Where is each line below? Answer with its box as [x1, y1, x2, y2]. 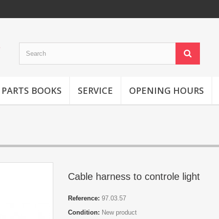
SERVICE [78, 85, 113, 96]
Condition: [68, 209, 100, 216]
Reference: [68, 195, 100, 202]
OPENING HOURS [129, 85, 204, 96]
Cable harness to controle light [68, 171, 200, 182]
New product [102, 209, 137, 216]
